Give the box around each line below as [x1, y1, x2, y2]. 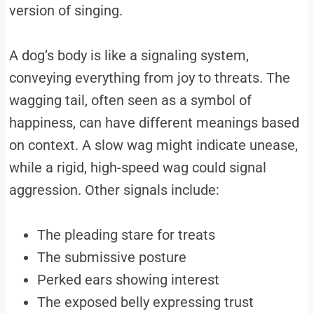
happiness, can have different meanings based [8, 114, 299, 132]
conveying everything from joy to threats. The [8, 69, 290, 87]
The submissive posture [36, 249, 186, 266]
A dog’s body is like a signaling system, [8, 47, 249, 64]
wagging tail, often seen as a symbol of [8, 92, 252, 109]
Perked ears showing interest [36, 271, 219, 289]
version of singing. [8, 2, 123, 20]
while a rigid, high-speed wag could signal [8, 159, 266, 177]
